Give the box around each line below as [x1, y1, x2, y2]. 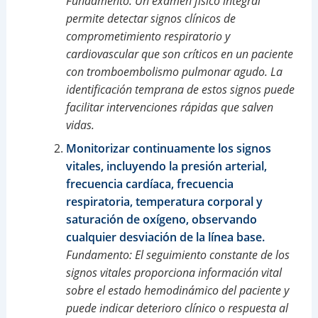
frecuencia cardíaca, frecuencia [65, 175, 234, 192]
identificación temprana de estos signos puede [65, 81, 295, 97]
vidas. [65, 116, 94, 133]
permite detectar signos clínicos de [65, 10, 236, 26]
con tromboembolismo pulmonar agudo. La [65, 63, 283, 79]
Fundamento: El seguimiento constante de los [65, 246, 290, 263]
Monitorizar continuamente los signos [65, 140, 271, 156]
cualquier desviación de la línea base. [65, 229, 265, 245]
